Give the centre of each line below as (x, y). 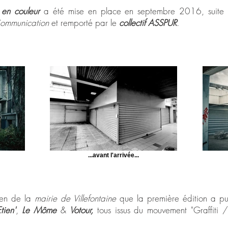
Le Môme (39, 210)
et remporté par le (84, 23)
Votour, (84, 210)
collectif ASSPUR (148, 23)
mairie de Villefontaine (76, 198)
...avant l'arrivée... (113, 155)
